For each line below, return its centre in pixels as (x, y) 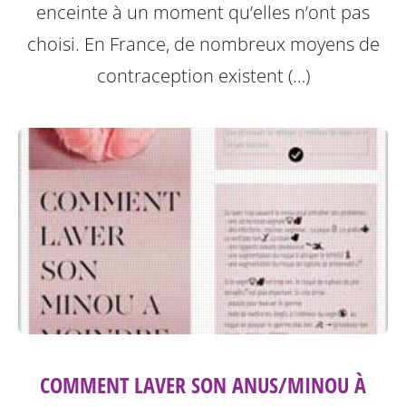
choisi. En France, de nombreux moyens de (203, 44)
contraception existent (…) (203, 76)
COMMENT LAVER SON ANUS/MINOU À (203, 385)
